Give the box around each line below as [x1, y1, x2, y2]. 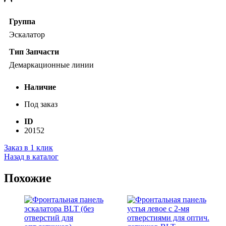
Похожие [4, 172, 51, 185]
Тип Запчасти [9, 47, 59, 56]
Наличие [24, 83, 56, 92]
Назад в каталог [4, 152, 59, 161]
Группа [9, 17, 35, 26]
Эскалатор [9, 30, 45, 39]
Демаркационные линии [9, 61, 94, 70]
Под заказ [24, 100, 58, 109]
